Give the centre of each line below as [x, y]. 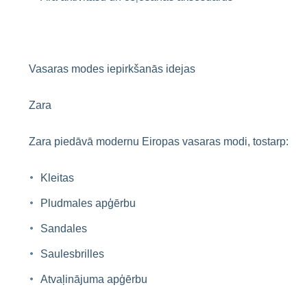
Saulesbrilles [72, 254]
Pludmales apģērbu [88, 203]
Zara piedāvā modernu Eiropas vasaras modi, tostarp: [159, 142]
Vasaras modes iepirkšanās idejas [112, 69]
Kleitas [57, 178]
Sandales [64, 229]
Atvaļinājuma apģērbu [94, 279]
